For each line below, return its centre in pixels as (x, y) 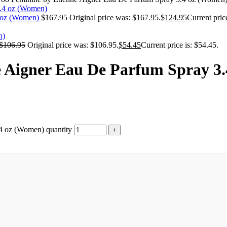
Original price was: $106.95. (73, 45)
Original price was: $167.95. (115, 17)
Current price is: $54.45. (180, 45)
